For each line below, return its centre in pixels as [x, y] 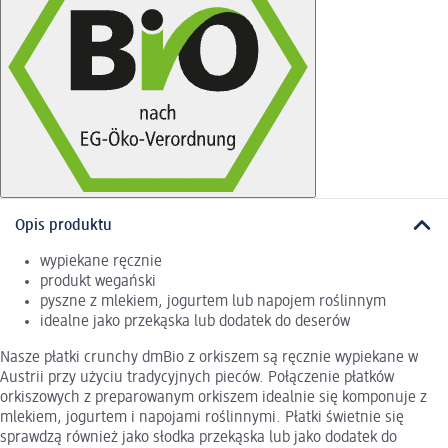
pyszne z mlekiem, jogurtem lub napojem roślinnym [213, 301]
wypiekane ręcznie [101, 261]
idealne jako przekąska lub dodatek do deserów [195, 321]
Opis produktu [63, 225]
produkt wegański [98, 281]
